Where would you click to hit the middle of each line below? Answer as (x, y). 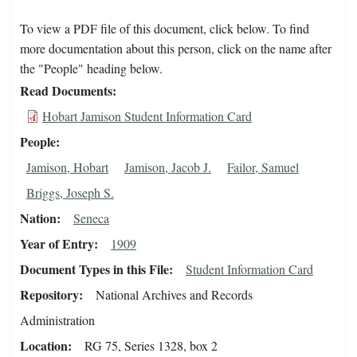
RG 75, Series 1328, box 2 (151, 346)
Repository (49, 295)
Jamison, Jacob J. (168, 167)
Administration (57, 320)
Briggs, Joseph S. (70, 193)
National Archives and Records (174, 295)
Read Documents (66, 91)
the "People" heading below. (91, 69)
